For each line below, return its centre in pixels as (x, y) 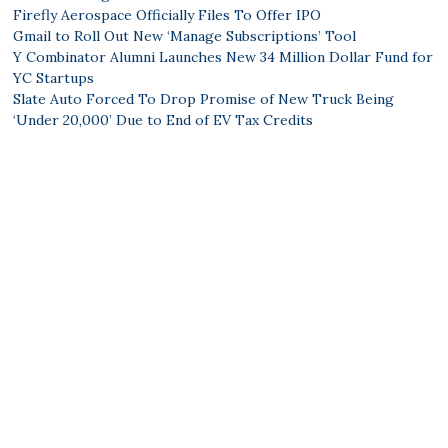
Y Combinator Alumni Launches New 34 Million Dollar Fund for (223, 56)
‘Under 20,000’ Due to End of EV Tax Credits (163, 119)
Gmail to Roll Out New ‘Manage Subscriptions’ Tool (185, 35)
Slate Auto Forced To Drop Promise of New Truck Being (204, 98)
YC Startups (54, 77)
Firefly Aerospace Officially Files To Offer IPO (167, 14)
